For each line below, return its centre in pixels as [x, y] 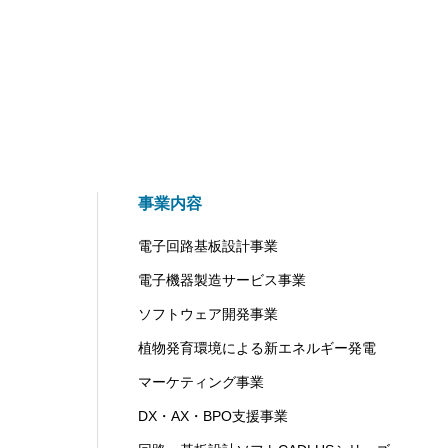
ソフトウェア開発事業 [208, 314]
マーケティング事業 [201, 382]
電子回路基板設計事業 [208, 246]
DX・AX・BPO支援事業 [213, 416]
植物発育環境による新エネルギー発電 [257, 348]
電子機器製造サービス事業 [222, 280]
